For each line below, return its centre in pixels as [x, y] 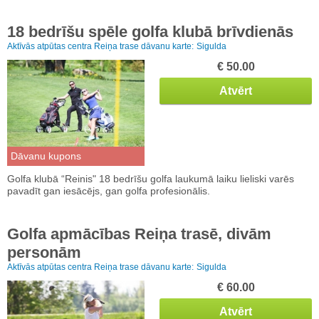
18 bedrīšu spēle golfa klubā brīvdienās [150, 32]
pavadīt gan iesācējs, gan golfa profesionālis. [110, 191]
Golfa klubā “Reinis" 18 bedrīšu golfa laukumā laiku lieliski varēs [151, 179]
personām [44, 253]
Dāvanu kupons [46, 156]
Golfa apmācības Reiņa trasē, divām [139, 234]
